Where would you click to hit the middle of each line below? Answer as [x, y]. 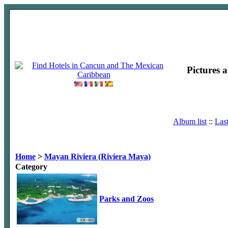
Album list [190, 121]
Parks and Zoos [126, 199]
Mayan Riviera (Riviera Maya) [97, 156]
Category [31, 167]
